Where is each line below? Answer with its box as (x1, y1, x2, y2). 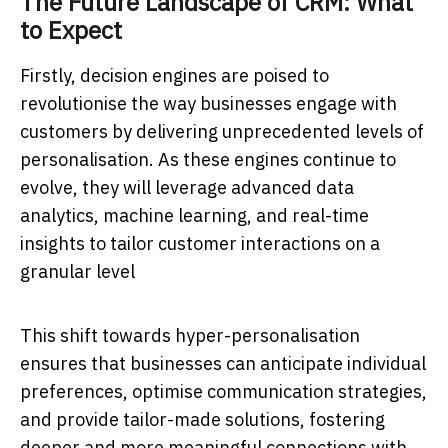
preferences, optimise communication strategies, (20, 380, 427, 404)
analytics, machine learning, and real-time (20, 204, 369, 228)
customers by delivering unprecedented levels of (20, 120, 424, 144)
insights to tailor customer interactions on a (20, 232, 380, 256)
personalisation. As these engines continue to (20, 148, 396, 172)
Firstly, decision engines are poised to (20, 64, 329, 88)
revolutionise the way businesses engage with (20, 92, 397, 116)
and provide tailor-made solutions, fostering (20, 408, 385, 432)
